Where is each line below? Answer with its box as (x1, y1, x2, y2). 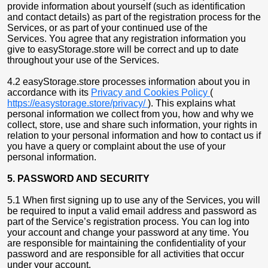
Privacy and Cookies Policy (91, 87, 210, 98)
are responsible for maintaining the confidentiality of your (7, 238, 246, 248)
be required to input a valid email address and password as (7, 206, 257, 216)
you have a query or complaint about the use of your (7, 141, 226, 151)
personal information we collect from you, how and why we (7, 109, 254, 119)
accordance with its (7, 87, 91, 98)
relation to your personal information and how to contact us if (7, 130, 261, 141)
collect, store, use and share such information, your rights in (7, 120, 257, 130)
